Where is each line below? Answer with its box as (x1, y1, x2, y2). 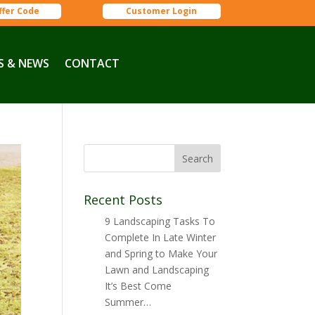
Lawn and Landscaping (105, 263, 210, 276)
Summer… (105, 295, 152, 309)
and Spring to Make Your (105, 247, 218, 260)
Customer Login (126, 5, 198, 17)
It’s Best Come (105, 279, 172, 292)
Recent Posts (84, 191, 163, 208)
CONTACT (65, 55, 120, 71)
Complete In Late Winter (105, 231, 217, 244)
